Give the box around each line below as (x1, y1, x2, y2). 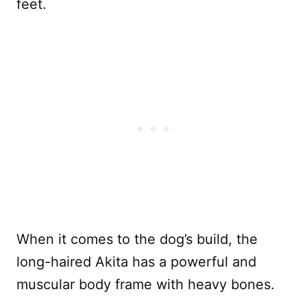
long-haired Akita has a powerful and (16, 254, 256, 271)
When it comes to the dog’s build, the (16, 231, 258, 248)
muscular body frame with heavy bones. (16, 276, 275, 293)
